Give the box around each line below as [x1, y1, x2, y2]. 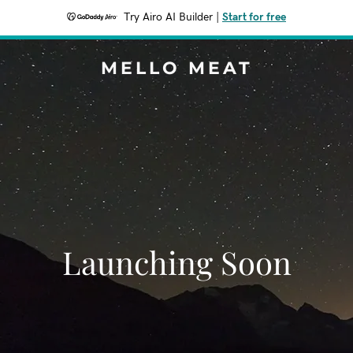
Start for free [222, 12, 286, 23]
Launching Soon [61, 241, 292, 283]
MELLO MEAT [100, 58, 253, 79]
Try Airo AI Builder [124, 12, 213, 23]
